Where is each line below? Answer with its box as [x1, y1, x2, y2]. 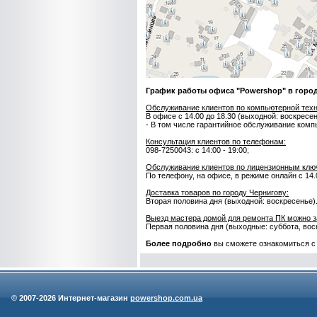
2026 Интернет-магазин [39, 294, 130, 302]
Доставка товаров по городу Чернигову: [146, 188, 289, 197]
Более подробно [146, 239, 212, 248]
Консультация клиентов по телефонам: [146, 137, 286, 146]
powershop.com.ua [130, 294, 202, 302]
